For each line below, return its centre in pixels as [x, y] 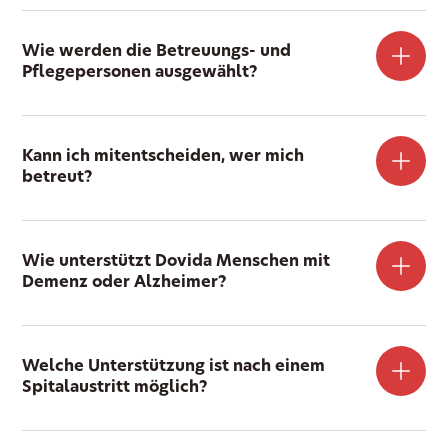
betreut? [58, 178]
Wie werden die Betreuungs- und [157, 52]
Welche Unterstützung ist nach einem [174, 367]
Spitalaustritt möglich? [115, 388]
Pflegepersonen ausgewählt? [140, 73]
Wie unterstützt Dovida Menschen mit [176, 262]
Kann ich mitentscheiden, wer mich [163, 157]
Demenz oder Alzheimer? [125, 283]
